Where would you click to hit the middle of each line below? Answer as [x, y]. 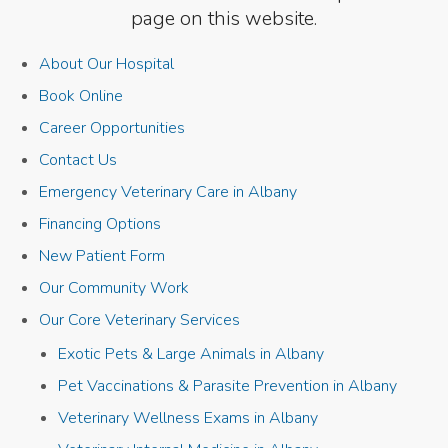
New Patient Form [102, 256]
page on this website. [224, 19]
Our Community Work [114, 288]
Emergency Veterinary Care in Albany [168, 192]
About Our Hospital [107, 64]
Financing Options [100, 224]
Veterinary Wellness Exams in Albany [188, 418]
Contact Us [78, 160]
